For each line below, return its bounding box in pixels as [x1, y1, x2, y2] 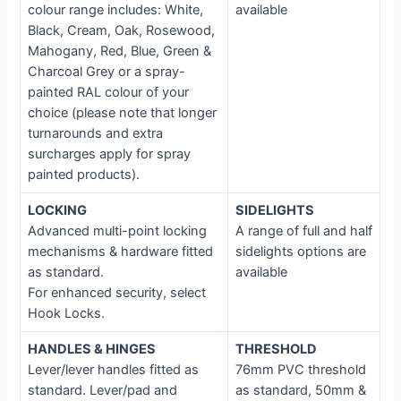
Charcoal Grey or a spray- [28, 64, 186, 81]
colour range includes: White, [28, 2, 204, 19]
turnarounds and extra [28, 125, 164, 142]
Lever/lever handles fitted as [28, 362, 200, 379]
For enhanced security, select [28, 285, 207, 302]
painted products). [28, 166, 141, 183]
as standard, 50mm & [235, 382, 367, 399]
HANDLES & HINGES [28, 341, 157, 358]
